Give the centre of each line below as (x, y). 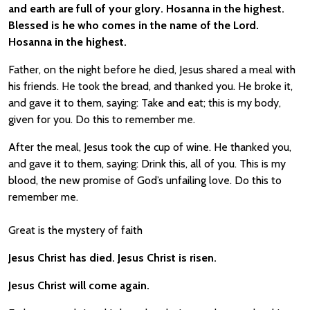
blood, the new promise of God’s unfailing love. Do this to (145, 180)
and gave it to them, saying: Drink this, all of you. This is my (147, 164)
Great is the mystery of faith (75, 230)
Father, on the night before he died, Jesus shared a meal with (152, 70)
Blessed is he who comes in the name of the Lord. (134, 25)
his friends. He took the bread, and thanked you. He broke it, (151, 86)
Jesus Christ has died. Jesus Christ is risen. (112, 258)
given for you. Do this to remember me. (102, 119)
